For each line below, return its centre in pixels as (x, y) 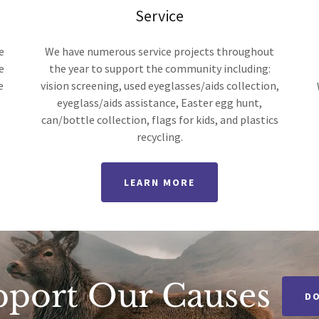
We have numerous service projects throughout (159, 51)
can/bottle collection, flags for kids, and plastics (159, 119)
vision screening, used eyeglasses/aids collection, (159, 85)
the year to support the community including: (159, 68)
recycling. (159, 136)
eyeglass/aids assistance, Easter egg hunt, (159, 102)
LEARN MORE (159, 182)
